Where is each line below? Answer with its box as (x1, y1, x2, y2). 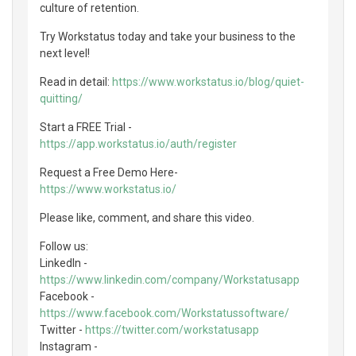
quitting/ (40, 91, 83, 105)
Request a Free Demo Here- (40, 165, 178, 179)
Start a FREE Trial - (40, 120, 132, 133)
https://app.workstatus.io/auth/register (40, 137, 237, 150)
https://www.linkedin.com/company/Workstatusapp (40, 273, 300, 286)
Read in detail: (40, 75, 112, 88)
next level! (40, 46, 90, 60)
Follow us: (40, 239, 88, 253)
